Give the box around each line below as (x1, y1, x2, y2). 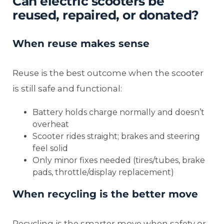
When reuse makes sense (12, 37, 149, 50)
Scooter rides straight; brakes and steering (32, 131, 200, 141)
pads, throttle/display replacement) (32, 167, 174, 177)
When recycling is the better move (12, 188, 198, 200)
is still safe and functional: (12, 83, 122, 94)
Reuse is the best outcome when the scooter (12, 68, 203, 78)
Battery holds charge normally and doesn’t (32, 107, 204, 117)
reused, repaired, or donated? (12, 7, 199, 23)
